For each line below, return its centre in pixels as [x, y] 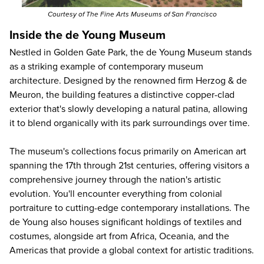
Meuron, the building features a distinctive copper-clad [122, 95]
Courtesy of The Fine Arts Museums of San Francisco [132, 14]
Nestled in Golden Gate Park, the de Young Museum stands [131, 53]
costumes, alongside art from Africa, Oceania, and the [119, 237]
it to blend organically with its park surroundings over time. [130, 123]
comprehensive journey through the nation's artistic [115, 180]
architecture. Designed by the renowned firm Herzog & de [128, 81]
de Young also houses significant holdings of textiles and [126, 222]
